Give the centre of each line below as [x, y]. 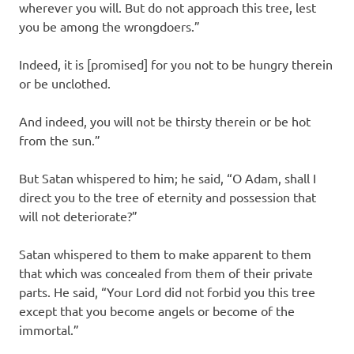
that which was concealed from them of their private [166, 272]
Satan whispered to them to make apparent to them [165, 253]
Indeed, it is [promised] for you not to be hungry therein [176, 64]
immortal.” [49, 329]
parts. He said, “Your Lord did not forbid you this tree [167, 291]
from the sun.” [60, 139]
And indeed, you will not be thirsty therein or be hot [165, 121]
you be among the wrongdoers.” [109, 26]
